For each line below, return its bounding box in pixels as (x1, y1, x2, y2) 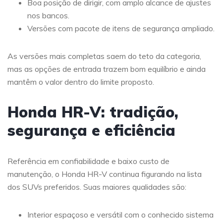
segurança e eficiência (7, 121, 175, 140)
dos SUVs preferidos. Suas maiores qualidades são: (7, 182, 186, 192)
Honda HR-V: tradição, (7, 103, 178, 122)
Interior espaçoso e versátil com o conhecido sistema (27, 210, 214, 220)
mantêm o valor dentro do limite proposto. (7, 77, 154, 87)
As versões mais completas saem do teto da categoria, (7, 51, 201, 61)
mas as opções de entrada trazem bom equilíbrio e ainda (7, 64, 206, 74)
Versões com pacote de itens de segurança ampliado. (27, 23, 215, 34)
